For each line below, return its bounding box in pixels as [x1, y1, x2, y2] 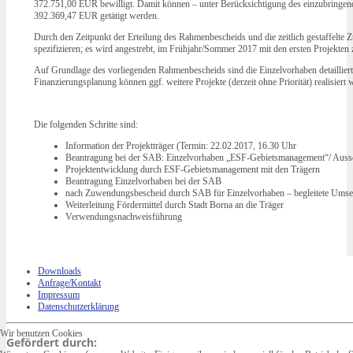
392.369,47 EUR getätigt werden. [34, 10, 159, 22]
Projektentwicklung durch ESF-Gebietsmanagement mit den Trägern [65, 164, 320, 176]
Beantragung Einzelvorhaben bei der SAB [65, 176, 221, 188]
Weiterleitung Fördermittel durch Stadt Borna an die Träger [65, 199, 284, 211]
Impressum [38, 289, 80, 300]
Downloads [38, 266, 81, 277]
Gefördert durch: [6, 335, 97, 351]
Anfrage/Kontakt [38, 277, 101, 288]
